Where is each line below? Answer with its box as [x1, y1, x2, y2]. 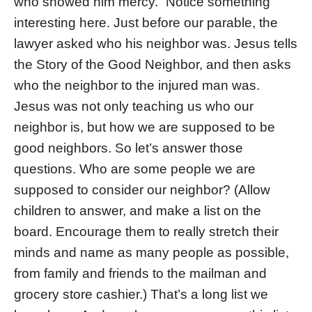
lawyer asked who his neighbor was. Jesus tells [14, 36, 297, 52]
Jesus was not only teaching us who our [14, 99, 253, 114]
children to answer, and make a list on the [14, 203, 261, 219]
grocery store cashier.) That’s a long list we [14, 287, 268, 302]
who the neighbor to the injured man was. [14, 78, 260, 93]
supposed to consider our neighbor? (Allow [14, 182, 270, 198]
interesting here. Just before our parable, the [14, 15, 278, 31]
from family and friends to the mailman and [14, 266, 267, 281]
